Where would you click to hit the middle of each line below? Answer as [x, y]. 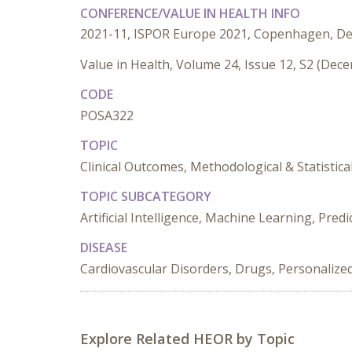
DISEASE [104, 247]
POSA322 [107, 115]
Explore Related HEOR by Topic [187, 339]
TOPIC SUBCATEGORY [146, 196]
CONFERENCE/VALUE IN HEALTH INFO [190, 13]
